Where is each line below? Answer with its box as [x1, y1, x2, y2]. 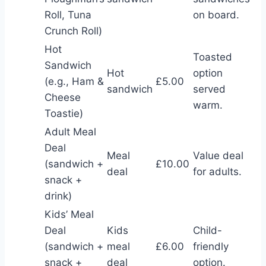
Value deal [193, 150, 243, 162]
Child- [193, 224, 222, 237]
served [193, 83, 226, 96]
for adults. [193, 166, 242, 178]
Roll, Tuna [45, 9, 91, 21]
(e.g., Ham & [45, 75, 104, 88]
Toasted [193, 51, 232, 64]
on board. [193, 9, 239, 21]
